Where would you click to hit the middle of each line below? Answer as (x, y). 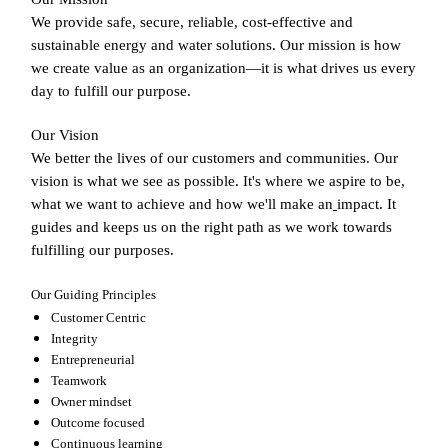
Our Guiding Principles (93, 295)
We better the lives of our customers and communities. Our (214, 158)
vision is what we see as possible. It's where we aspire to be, (218, 181)
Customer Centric (98, 318)
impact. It (366, 204)
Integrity (74, 339)
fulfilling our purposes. (102, 250)
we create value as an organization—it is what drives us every (223, 68)
